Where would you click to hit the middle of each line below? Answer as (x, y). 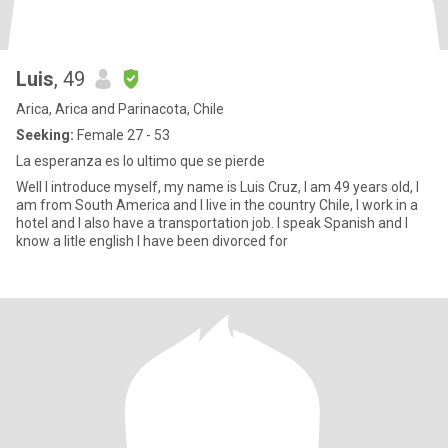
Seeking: (45, 135)
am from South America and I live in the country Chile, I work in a (217, 205)
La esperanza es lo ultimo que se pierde (140, 161)
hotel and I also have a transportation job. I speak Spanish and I (212, 223)
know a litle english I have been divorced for (212, 241)
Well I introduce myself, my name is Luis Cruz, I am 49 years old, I (217, 187)
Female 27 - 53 (122, 135)
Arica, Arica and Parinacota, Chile (120, 109)
